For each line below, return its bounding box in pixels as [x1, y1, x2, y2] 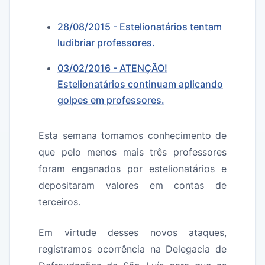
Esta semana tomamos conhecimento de [38, 130, 227, 141]
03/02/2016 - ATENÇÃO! [57, 62, 167, 74]
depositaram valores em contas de [38, 179, 227, 191]
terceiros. [38, 196, 80, 208]
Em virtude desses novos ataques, [38, 227, 227, 238]
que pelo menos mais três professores [38, 146, 227, 158]
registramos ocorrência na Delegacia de [38, 243, 227, 255]
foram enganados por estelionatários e [38, 163, 227, 174]
